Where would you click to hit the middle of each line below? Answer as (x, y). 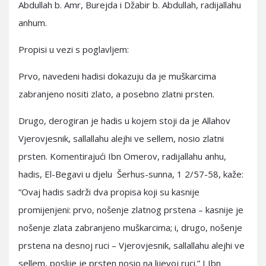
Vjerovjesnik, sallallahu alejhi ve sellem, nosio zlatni (121, 138)
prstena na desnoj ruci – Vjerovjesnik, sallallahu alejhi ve (132, 245)
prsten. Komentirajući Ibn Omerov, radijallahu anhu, (122, 156)
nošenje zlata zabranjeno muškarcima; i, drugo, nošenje (130, 227)
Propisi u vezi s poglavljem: (74, 49)
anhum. (33, 23)
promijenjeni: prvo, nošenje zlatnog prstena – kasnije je (131, 210)
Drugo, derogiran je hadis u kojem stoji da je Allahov (124, 121)
